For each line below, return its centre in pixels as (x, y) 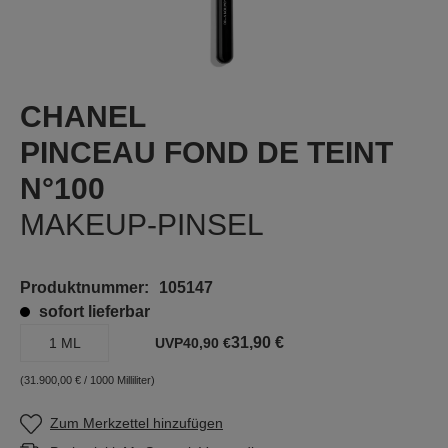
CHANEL (83, 116)
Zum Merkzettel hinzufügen (136, 423)
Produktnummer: (84, 287)
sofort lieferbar (92, 311)
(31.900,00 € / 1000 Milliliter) (87, 380)
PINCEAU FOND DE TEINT (206, 152)
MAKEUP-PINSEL (142, 224)
